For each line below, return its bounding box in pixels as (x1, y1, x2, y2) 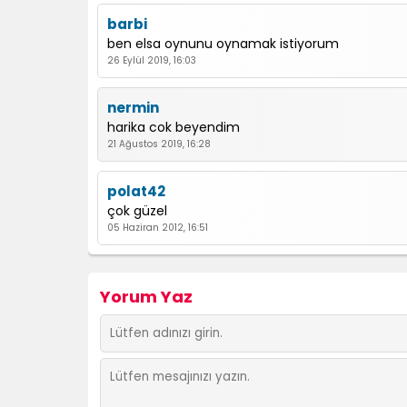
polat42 (107, 182, 165, 201)
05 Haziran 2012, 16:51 (107, 221, 208, 234)
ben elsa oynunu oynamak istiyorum (107, 35, 339, 53)
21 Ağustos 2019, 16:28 (107, 137, 211, 151)
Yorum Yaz (100, 285, 193, 308)
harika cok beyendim (107, 118, 240, 136)
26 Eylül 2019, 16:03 (107, 54, 196, 67)
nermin (107, 98, 159, 117)
